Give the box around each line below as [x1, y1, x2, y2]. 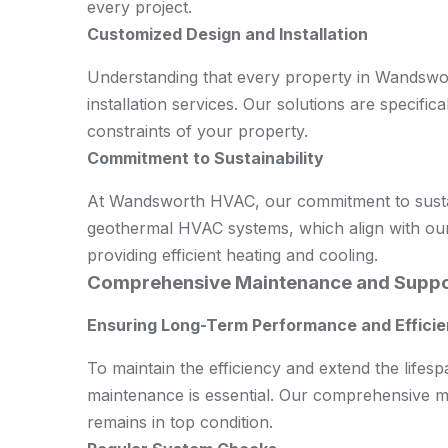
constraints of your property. [87, 121, 308, 141]
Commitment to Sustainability [87, 148, 324, 168]
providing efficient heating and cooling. [87, 245, 378, 265]
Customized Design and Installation [87, 24, 368, 44]
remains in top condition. [87, 412, 273, 432]
